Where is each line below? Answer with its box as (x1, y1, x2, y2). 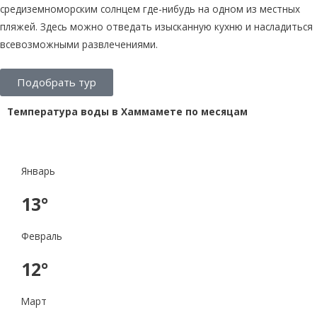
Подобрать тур (17, 74, 96, 89)
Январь (21, 163, 55, 178)
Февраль (21, 229, 62, 243)
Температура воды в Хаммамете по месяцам (7, 104, 248, 118)
